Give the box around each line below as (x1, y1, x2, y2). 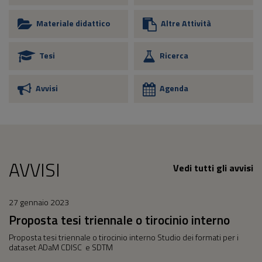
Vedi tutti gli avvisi (173, 161, 253, 175)
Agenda (160, 81, 188, 95)
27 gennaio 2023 (9, 196, 69, 209)
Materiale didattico (36, 16, 110, 30)
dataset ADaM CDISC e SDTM (9, 241, 113, 254)
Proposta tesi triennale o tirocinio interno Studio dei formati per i (9, 231, 239, 244)
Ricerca (160, 49, 188, 62)
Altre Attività (161, 16, 211, 30)
